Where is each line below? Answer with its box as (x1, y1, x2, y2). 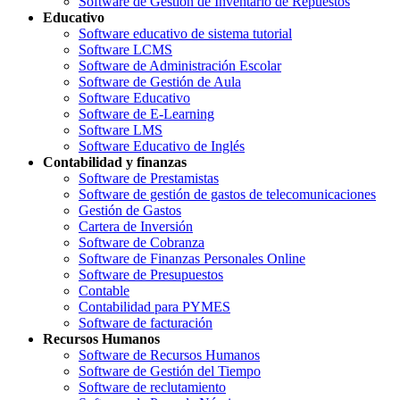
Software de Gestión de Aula (79, 73, 241, 89)
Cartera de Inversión (79, 218, 193, 234)
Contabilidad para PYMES (79, 298, 230, 314)
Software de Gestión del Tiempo (79, 362, 261, 379)
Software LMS (79, 121, 162, 137)
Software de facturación (79, 314, 212, 330)
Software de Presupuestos (79, 266, 223, 282)
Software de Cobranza (79, 234, 204, 250)
